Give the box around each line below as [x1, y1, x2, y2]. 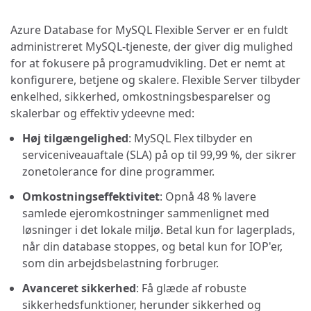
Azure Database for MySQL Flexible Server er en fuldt [10, 22, 288, 37]
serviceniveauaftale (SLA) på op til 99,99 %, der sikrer [22, 146, 296, 162]
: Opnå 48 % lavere [160, 188, 256, 204]
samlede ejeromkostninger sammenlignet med [22, 205, 269, 221]
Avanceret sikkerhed [22, 280, 136, 296]
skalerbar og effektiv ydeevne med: [10, 105, 194, 121]
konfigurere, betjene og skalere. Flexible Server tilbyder [10, 72, 301, 87]
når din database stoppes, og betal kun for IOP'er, [22, 238, 283, 254]
